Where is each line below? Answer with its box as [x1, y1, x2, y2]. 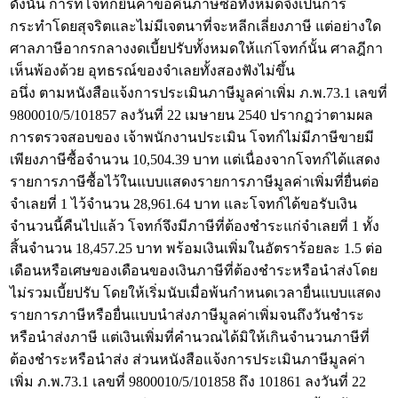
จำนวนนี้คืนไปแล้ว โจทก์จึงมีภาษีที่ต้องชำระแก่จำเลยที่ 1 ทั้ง [10, 219, 379, 234]
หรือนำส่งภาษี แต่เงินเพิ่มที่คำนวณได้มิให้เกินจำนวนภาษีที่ [10, 330, 370, 345]
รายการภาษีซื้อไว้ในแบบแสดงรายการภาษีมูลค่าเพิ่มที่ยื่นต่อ [10, 174, 379, 189]
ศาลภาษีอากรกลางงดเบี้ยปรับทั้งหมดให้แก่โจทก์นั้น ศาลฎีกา [10, 41, 383, 56]
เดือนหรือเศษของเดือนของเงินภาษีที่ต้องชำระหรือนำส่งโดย [10, 263, 378, 278]
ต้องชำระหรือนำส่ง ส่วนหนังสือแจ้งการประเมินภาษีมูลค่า [10, 352, 365, 367]
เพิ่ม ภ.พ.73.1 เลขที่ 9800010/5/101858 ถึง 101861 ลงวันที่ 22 [10, 374, 366, 389]
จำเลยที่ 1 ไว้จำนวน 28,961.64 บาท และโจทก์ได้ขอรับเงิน [10, 196, 357, 211]
